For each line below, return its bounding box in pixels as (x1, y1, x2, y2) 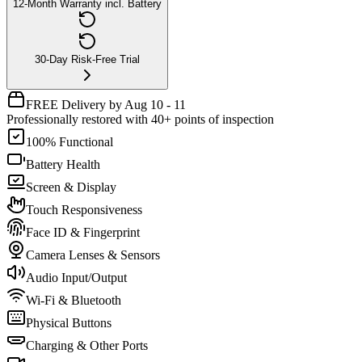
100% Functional (26, 135, 113, 149)
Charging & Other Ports (26, 339, 148, 353)
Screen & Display (26, 180, 116, 195)
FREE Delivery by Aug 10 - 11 (26, 98, 186, 112)
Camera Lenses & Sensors (26, 248, 160, 263)
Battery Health (26, 158, 100, 172)
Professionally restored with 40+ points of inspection (6, 112, 274, 127)
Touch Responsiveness (26, 203, 142, 217)
